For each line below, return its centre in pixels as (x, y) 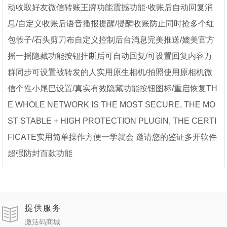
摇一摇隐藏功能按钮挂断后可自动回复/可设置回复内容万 (110, 56)
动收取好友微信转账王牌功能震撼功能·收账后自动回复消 (110, 8)
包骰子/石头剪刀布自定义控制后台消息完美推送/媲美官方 (111, 40)
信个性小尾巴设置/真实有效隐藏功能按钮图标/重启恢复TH (113, 89)
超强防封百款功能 (40, 154)
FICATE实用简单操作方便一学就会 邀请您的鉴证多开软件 (112, 137)
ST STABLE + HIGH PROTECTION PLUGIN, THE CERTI (112, 121)
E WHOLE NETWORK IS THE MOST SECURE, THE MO (112, 105)
